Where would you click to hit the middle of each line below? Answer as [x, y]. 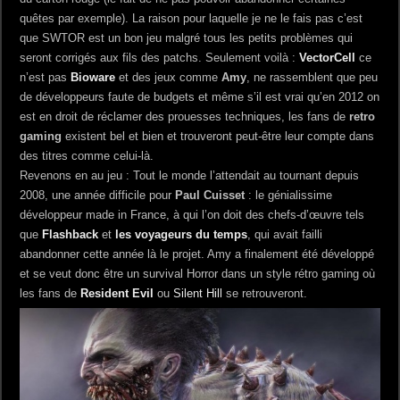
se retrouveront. [265, 293]
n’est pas [46, 77]
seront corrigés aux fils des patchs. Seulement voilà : [160, 57]
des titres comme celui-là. [87, 155]
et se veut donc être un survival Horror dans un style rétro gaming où [198, 273]
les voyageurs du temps [180, 234]
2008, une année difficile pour [98, 195]
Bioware [93, 77]
